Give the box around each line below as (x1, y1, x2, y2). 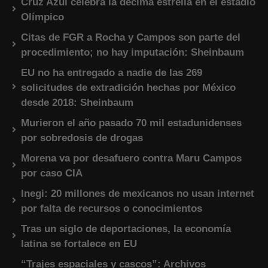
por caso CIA (21, 167, 83, 179)
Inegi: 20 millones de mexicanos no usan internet (21, 187, 254, 199)
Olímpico (21, 11, 64, 23)
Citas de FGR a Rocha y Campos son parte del (21, 31, 240, 43)
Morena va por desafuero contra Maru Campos (21, 152, 242, 164)
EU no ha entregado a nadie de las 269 (21, 66, 202, 78)
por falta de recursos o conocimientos (21, 202, 202, 214)
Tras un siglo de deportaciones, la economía (21, 223, 231, 234)
